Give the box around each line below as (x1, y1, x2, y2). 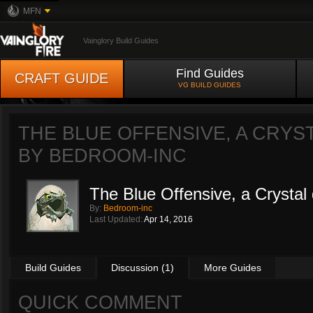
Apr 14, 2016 (144, 214, 193, 224)
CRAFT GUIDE (15, 71, 109, 86)
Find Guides (176, 66, 244, 80)
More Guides (204, 262, 261, 273)
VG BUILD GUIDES (178, 81, 242, 89)
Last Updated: (89, 214, 144, 224)
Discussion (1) (111, 262, 174, 273)
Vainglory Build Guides (83, 36, 159, 45)
